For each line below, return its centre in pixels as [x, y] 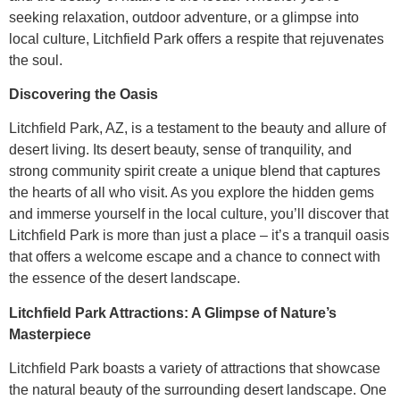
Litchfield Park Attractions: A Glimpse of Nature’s [173, 312]
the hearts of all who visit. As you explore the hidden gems [192, 193]
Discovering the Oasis [83, 94]
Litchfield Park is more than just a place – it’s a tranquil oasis [199, 236]
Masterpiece [50, 334]
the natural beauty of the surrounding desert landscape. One [198, 390]
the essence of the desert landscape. [125, 279]
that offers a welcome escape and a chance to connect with [195, 257]
